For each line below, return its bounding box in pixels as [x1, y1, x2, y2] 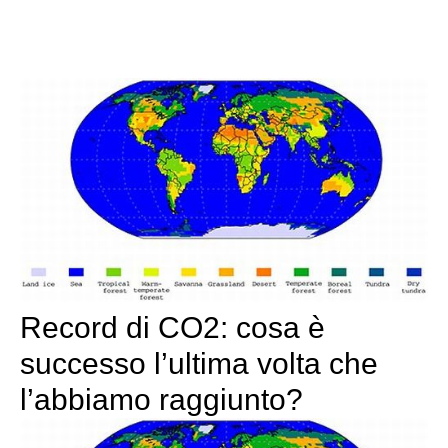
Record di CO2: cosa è [20, 311, 325, 345]
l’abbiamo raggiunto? [20, 383, 303, 417]
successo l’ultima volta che [20, 347, 378, 381]
